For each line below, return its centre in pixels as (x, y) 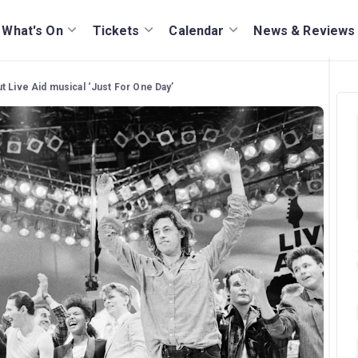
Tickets (116, 30)
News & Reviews (304, 30)
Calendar (197, 30)
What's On (32, 30)
